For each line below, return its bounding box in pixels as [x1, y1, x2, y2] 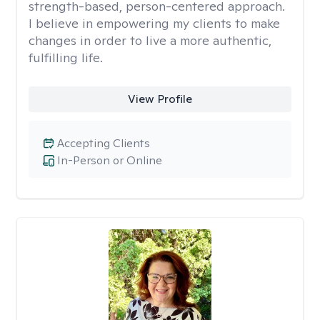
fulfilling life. [29, 49, 103, 66]
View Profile [127, 91, 192, 106]
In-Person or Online [57, 153, 162, 168]
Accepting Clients [57, 136, 150, 151]
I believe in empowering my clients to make [29, 15, 280, 31]
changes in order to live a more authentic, [29, 32, 271, 49]
